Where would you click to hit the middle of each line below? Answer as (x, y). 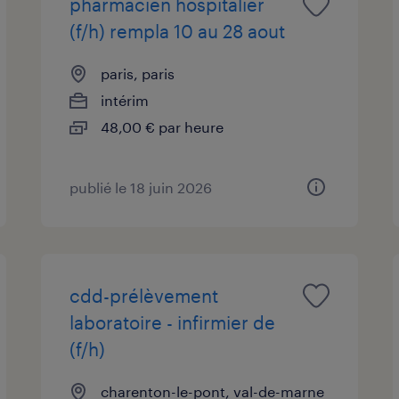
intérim (125, 100)
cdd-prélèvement (144, 295)
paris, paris (138, 73)
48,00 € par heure (163, 126)
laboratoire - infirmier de (173, 322)
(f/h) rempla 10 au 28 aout (178, 31)
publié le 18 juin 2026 (141, 187)
